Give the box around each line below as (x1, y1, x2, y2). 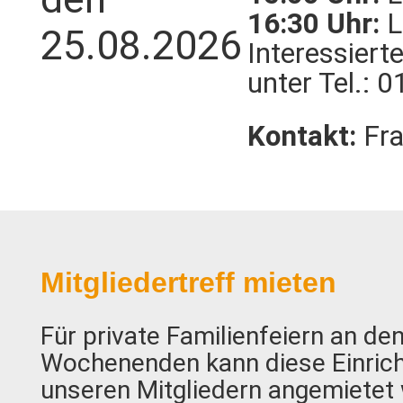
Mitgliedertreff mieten (40, 265, 336, 299)
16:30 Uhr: (247, 7, 380, 41)
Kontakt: (247, 120, 356, 154)
